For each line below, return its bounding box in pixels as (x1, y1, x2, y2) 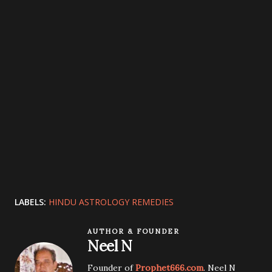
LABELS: (15, 196, 46, 208)
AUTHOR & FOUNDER (87, 227, 180, 236)
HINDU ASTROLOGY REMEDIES (49, 196, 174, 208)
